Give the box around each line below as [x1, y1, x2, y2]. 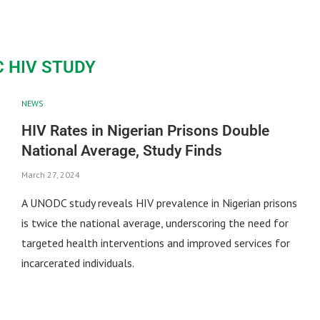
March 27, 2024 [21, 169, 80, 180]
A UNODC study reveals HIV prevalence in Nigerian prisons [21, 195, 297, 210]
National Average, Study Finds [21, 141, 222, 159]
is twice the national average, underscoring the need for [21, 215, 289, 230]
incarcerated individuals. [21, 255, 134, 270]
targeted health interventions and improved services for [21, 235, 290, 250]
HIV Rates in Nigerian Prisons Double [21, 121, 269, 139]
